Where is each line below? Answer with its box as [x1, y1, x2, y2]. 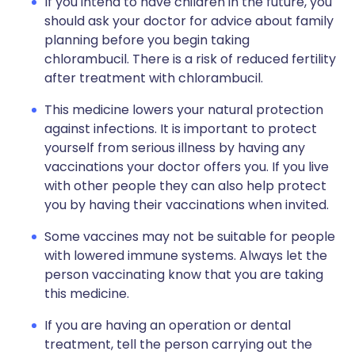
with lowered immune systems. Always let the [44, 246, 327, 265]
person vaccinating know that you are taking [44, 265, 323, 284]
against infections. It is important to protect [44, 120, 317, 138]
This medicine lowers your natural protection [44, 101, 323, 119]
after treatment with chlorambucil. [44, 69, 263, 87]
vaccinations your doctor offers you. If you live [44, 158, 329, 176]
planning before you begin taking [44, 31, 250, 49]
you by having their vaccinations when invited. [44, 196, 329, 214]
